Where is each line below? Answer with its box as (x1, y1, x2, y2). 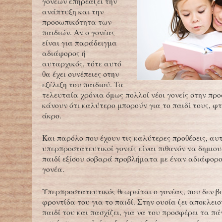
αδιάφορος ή (42, 48, 86, 58)
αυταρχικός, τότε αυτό (42, 58, 121, 68)
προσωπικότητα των (42, 17, 111, 27)
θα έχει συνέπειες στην (42, 69, 119, 79)
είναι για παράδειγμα (42, 38, 117, 48)
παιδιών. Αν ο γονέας (42, 27, 115, 37)
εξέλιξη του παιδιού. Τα (42, 79, 123, 89)
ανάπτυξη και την (42, 6, 104, 16)
